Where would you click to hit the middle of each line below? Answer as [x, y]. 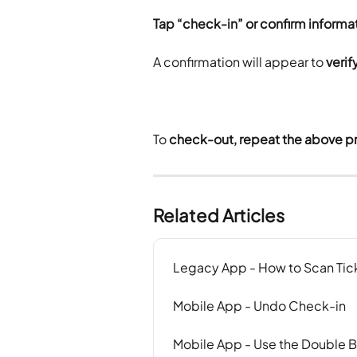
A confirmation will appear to [239, 62]
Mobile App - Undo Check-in [259, 306]
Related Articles [219, 216]
